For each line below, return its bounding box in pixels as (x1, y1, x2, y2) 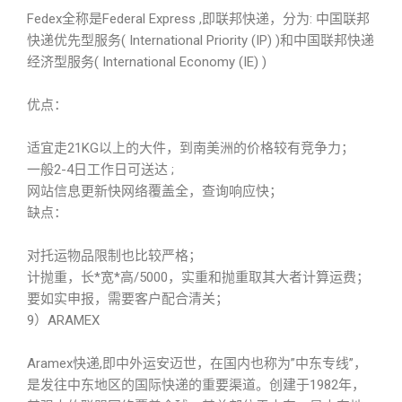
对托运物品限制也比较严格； (27, 248, 202, 264)
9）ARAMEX (27, 312, 100, 328)
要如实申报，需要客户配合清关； (27, 291, 229, 307)
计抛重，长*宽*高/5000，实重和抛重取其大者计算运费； (27, 269, 370, 285)
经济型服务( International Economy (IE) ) (27, 54, 267, 70)
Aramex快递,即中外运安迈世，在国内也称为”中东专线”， (27, 355, 367, 371)
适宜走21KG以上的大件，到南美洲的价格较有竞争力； (27, 140, 354, 156)
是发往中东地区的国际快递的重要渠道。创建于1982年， (27, 377, 365, 393)
